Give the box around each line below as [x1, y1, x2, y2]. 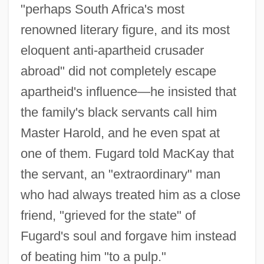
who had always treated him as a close [20, 187, 240, 202]
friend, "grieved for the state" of [20, 207, 196, 223]
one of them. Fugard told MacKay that [20, 146, 234, 161]
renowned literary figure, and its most [20, 22, 230, 37]
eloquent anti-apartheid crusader [20, 42, 204, 58]
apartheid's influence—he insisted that [20, 84, 236, 99]
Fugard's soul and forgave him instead [20, 228, 236, 243]
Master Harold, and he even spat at [20, 125, 220, 140]
